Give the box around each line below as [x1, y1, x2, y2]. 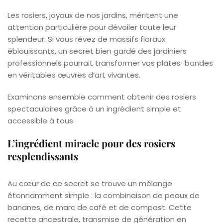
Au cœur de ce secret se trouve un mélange [7, 178, 172, 189]
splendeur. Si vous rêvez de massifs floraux [7, 33, 165, 44]
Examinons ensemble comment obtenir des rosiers [7, 91, 196, 102]
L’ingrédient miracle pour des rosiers [7, 136, 175, 150]
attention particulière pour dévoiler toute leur [7, 21, 176, 32]
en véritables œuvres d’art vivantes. [7, 69, 140, 80]
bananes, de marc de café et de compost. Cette [7, 202, 192, 213]
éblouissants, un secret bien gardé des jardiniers [7, 45, 187, 56]
